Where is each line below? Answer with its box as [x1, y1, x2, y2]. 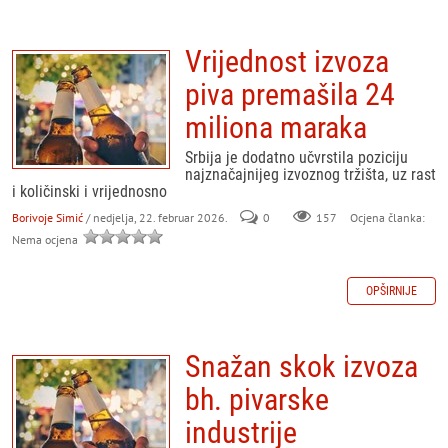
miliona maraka [185, 110, 367, 145]
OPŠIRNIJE [366, 284, 417, 298]
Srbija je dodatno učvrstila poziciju [185, 148, 408, 167]
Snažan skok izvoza [185, 349, 418, 384]
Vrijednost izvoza [185, 44, 389, 79]
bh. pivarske [185, 382, 329, 417]
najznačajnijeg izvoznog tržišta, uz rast [185, 165, 436, 184]
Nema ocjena [12, 232, 81, 247]
